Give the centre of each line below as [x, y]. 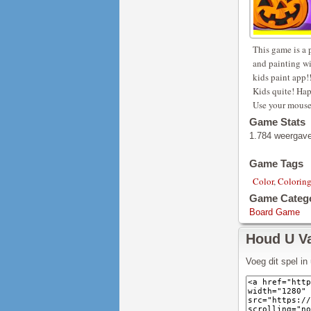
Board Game [275, 212]
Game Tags [276, 163]
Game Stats [277, 122]
